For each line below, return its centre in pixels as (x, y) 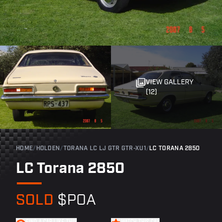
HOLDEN (48, 149)
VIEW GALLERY (170, 83)
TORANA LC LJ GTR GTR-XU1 (105, 149)
